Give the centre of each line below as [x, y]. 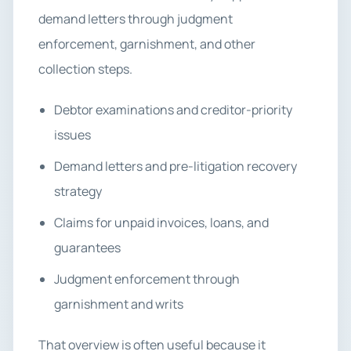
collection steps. [85, 69]
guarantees [87, 248]
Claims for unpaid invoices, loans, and [161, 223]
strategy [78, 191]
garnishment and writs [119, 304]
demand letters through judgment [136, 19]
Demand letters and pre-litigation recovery [175, 166]
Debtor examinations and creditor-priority [173, 110]
